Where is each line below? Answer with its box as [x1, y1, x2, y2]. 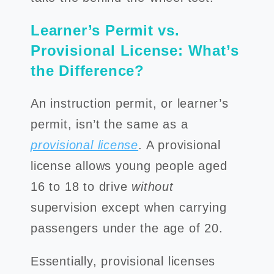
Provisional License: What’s [31, 42, 239, 59]
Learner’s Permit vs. [31, 22, 180, 39]
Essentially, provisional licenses [31, 254, 216, 268]
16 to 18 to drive [31, 180, 132, 193]
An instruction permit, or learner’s [31, 97, 229, 110]
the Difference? [31, 62, 154, 79]
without [131, 180, 174, 193]
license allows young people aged [31, 159, 228, 172]
